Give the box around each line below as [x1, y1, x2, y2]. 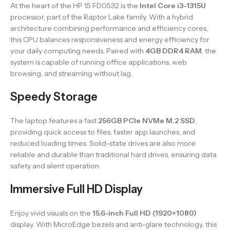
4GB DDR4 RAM [145, 46, 202, 55]
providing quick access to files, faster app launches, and [10, 127, 195, 137]
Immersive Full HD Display [10, 182, 143, 196]
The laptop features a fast [10, 116, 98, 125]
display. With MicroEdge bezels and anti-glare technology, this [10, 219, 217, 229]
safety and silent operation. [10, 161, 100, 170]
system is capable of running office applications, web [10, 57, 187, 67]
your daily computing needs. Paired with [10, 46, 145, 55]
